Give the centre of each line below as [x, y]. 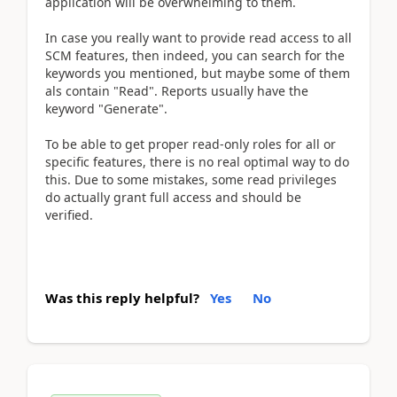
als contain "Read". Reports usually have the [177, 90]
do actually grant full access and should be [173, 197]
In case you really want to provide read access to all [198, 37]
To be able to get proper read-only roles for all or [191, 144]
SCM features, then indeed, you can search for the [195, 55]
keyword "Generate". [108, 108]
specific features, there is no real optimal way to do [197, 161]
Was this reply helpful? [122, 297]
